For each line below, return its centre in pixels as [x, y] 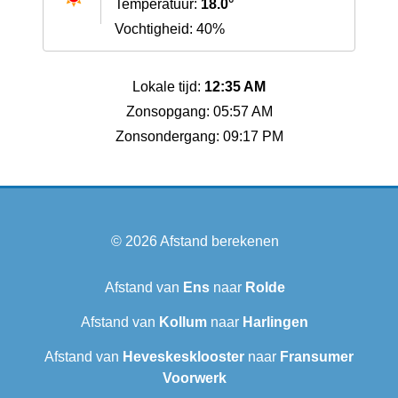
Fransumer [317, 357]
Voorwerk [195, 378]
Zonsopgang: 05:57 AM [199, 112]
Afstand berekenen [219, 242]
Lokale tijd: [168, 87]
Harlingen [275, 322]
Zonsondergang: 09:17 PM [199, 137]
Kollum [183, 322]
